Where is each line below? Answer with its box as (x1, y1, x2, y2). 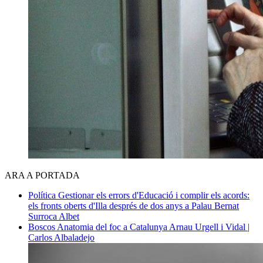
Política (28, 190, 58, 200)
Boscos (28, 221, 57, 232)
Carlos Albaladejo (28, 232, 95, 242)
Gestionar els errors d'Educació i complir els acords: (58, 190, 249, 200)
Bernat (214, 200, 239, 211)
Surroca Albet (28, 211, 79, 221)
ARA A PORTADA (5, 170, 80, 180)
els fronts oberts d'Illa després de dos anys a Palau (28, 200, 214, 211)
